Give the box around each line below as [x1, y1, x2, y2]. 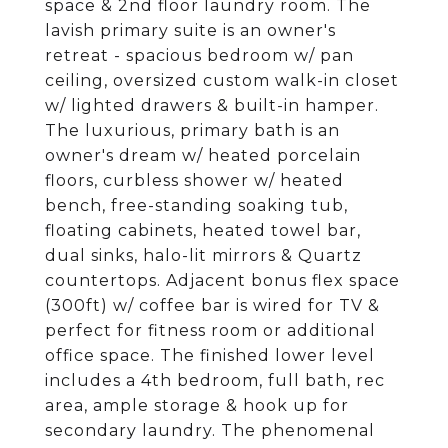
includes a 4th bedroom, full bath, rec [45, 371, 385, 390]
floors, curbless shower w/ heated [45, 171, 344, 190]
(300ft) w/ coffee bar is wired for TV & [45, 296, 380, 315]
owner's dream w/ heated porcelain [45, 146, 361, 165]
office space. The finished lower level [45, 346, 375, 365]
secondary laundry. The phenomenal [45, 421, 375, 440]
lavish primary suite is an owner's [45, 21, 336, 40]
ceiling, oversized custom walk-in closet [45, 71, 399, 90]
